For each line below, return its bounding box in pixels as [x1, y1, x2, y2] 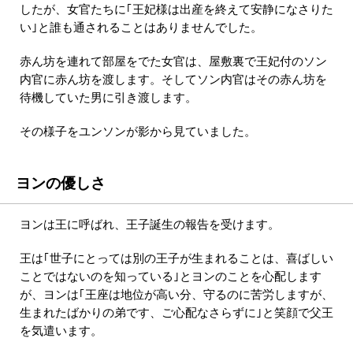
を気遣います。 [20, 325, 102, 338]
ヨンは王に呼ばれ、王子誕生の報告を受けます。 [20, 218, 280, 232]
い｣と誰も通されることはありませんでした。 [20, 21, 262, 35]
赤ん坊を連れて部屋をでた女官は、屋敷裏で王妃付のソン [20, 55, 327, 69]
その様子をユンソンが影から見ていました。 [20, 125, 256, 139]
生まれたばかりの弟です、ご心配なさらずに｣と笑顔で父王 [20, 307, 333, 320]
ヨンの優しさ [16, 174, 106, 192]
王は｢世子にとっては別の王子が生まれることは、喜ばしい [20, 252, 333, 266]
